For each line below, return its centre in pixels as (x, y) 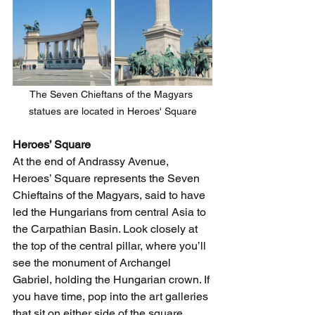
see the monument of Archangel (93, 263)
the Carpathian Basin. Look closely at (107, 229)
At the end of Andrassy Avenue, (92, 161)
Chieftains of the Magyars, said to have (110, 195)
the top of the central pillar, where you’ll (111, 246)
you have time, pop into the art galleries (112, 296)
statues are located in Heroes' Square (112, 111)
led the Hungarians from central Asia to (111, 212)
